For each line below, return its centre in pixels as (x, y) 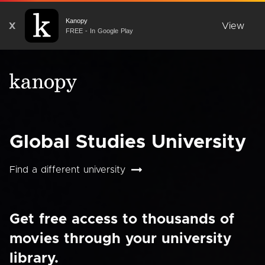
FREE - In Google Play (99, 30)
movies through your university (120, 239)
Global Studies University (128, 143)
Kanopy (77, 20)
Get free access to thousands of (122, 219)
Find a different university (67, 170)
